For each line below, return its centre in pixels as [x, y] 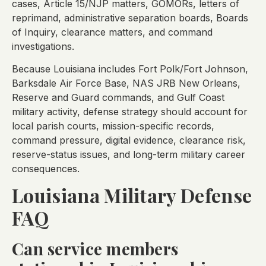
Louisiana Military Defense [132, 195]
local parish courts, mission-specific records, [113, 126]
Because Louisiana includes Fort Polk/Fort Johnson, [130, 69]
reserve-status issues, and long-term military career [129, 155]
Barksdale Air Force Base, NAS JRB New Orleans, [126, 83]
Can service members [95, 249]
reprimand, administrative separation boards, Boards [130, 18]
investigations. [43, 46]
